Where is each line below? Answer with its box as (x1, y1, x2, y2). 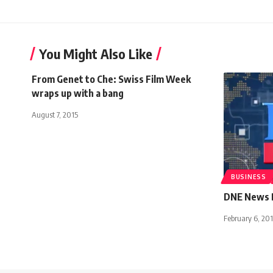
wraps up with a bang (32, 87, 124, 99)
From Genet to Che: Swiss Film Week (32, 73, 191, 85)
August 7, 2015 (32, 109, 78, 119)
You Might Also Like (39, 44, 152, 62)
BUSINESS (231, 172, 266, 180)
